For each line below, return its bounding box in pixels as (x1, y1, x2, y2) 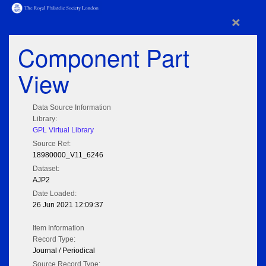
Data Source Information (33, 103, 111, 112)
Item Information (33, 224, 84, 233)
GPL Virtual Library (33, 126, 94, 135)
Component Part (18, 40, 189, 74)
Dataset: (33, 164, 59, 173)
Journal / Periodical (33, 246, 95, 255)
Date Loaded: (33, 189, 77, 198)
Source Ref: (33, 140, 71, 148)
